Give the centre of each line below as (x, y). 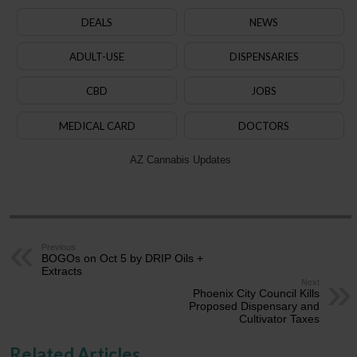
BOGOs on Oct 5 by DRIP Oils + (123, 258)
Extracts (62, 271)
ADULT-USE (97, 56)
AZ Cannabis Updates (180, 159)
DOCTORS (264, 126)
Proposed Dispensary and (254, 306)
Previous (59, 247)
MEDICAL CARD (97, 126)
